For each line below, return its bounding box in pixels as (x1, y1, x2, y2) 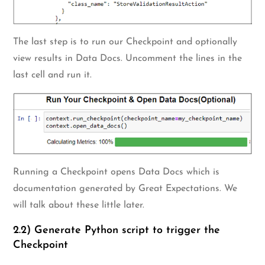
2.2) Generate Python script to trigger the (13, 224, 221, 236)
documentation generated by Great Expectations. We (13, 183, 238, 193)
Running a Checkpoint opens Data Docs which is (13, 167, 220, 177)
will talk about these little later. (13, 200, 145, 210)
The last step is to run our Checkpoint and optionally (13, 37, 238, 47)
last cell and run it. (13, 70, 92, 80)
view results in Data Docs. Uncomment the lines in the (13, 54, 243, 64)
